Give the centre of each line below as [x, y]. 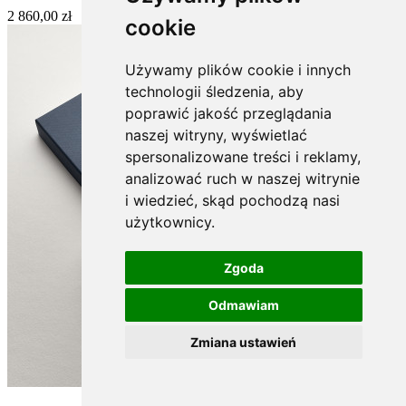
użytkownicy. [169, 222]
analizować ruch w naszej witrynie [242, 179]
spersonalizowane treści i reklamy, [242, 157]
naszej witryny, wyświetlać [216, 135]
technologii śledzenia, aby [214, 92]
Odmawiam [243, 305]
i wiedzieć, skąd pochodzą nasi [232, 200]
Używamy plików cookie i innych [237, 70]
